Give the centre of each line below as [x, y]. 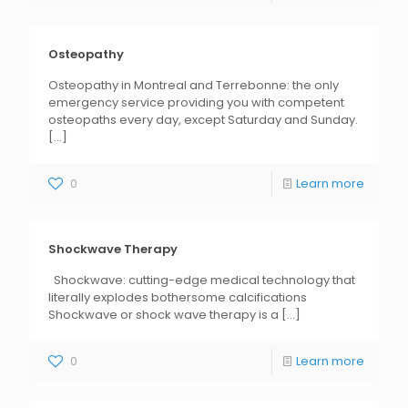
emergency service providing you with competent [196, 102]
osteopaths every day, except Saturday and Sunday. [203, 120]
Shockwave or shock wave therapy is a [163, 315]
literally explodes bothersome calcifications [178, 297]
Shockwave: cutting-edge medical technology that [202, 280]
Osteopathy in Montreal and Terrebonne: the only [194, 85]
